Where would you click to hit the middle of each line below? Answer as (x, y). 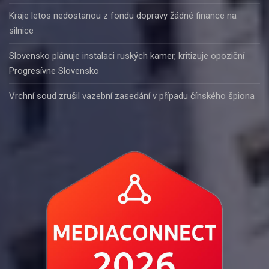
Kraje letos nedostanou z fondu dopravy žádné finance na (123, 15)
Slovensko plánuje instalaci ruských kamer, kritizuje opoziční (127, 56)
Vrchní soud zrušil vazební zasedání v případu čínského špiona (132, 96)
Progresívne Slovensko (54, 71)
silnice (21, 30)
